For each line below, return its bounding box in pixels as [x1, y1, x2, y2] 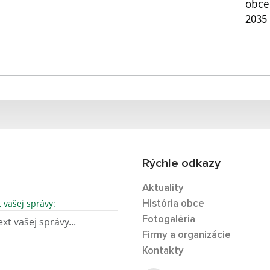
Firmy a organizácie [142, 230, 231, 240]
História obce [142, 199, 204, 209]
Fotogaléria [142, 215, 195, 225]
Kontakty [142, 246, 184, 256]
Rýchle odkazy [142, 157, 221, 169]
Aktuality [142, 183, 184, 193]
